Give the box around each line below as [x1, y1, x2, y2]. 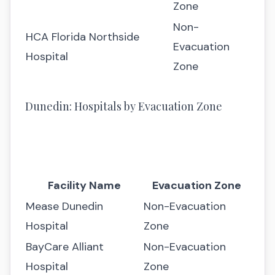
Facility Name [47, 178, 121, 193]
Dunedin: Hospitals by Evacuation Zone [25, 99, 222, 114]
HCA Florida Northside [26, 29, 139, 44]
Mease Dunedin [26, 199, 103, 214]
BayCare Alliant [26, 239, 104, 254]
